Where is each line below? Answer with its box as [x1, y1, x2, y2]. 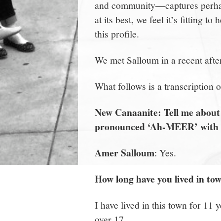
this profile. [95, 27, 139, 40]
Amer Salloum [95, 145, 154, 160]
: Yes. [154, 146, 176, 159]
